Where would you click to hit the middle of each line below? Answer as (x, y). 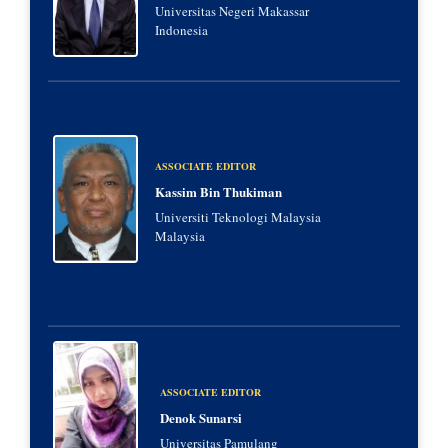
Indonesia (181, 30)
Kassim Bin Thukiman (218, 192)
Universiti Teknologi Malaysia (238, 217)
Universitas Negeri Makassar (232, 11)
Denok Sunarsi (201, 417)
